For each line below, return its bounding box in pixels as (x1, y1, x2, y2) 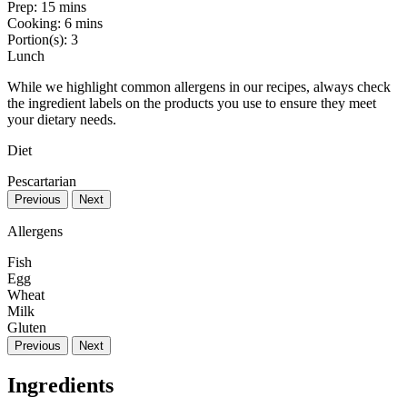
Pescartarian (7, 173, 76, 189)
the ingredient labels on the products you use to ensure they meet (7, 94, 376, 111)
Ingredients (7, 372, 114, 397)
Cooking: (7, 15, 65, 31)
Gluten (7, 319, 46, 335)
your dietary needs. (7, 111, 116, 127)
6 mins (65, 15, 103, 31)
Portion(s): (7, 31, 71, 47)
